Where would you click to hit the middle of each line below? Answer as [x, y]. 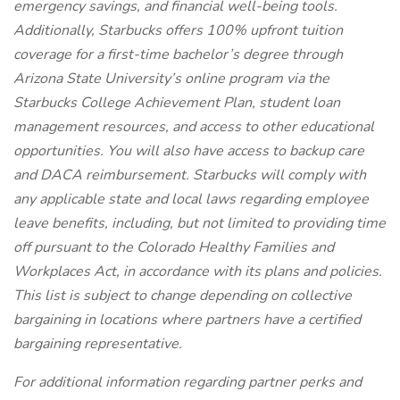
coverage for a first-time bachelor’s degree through [178, 54]
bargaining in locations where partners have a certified [187, 320]
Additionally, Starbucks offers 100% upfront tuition [178, 30]
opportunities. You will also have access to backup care [189, 151]
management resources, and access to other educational [194, 127]
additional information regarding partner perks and [200, 382]
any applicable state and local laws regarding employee [191, 199]
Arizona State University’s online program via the [171, 79]
